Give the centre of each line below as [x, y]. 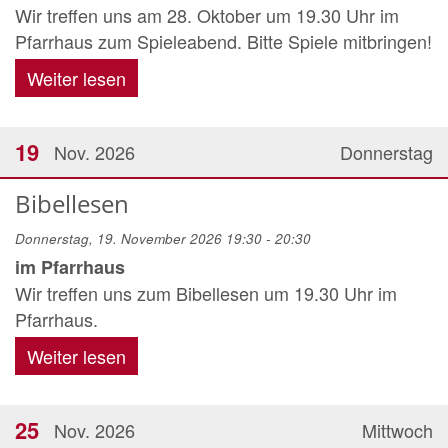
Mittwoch [397, 430]
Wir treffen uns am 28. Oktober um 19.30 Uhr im [207, 15]
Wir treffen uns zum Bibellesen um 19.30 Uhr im [206, 293]
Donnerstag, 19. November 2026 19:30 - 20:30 [163, 238]
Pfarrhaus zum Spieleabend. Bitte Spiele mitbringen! [223, 41]
